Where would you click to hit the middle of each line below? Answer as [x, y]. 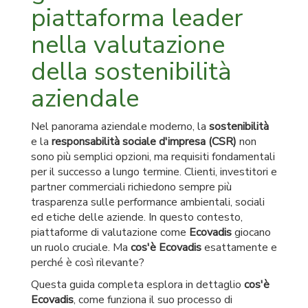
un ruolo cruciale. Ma [81, 247]
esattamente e [239, 247]
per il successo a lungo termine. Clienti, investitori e [154, 172]
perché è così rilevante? [88, 263]
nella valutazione [128, 45]
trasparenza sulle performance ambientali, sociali [148, 202]
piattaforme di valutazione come [110, 232]
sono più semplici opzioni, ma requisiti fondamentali [153, 157]
